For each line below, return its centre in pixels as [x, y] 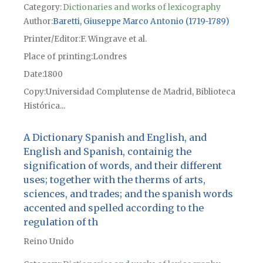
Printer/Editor [51, 39]
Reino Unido [48, 242]
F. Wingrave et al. [113, 39]
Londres [109, 56]
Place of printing [57, 56]
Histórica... [44, 106]
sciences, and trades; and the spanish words [128, 194]
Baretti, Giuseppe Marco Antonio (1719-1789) [141, 21]
